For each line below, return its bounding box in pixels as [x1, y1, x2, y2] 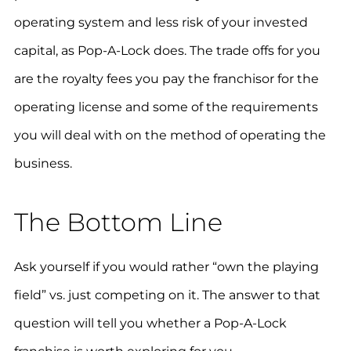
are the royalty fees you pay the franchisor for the [13, 71, 319, 86]
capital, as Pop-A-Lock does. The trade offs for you [13, 42, 320, 58]
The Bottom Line [13, 206, 223, 237]
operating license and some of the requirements [13, 99, 318, 114]
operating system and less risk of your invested [13, 14, 308, 30]
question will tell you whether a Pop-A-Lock [13, 315, 287, 331]
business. [13, 155, 72, 171]
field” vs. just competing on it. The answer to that [13, 287, 320, 302]
